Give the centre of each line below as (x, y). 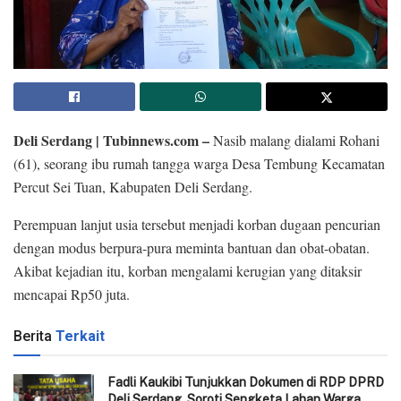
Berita (33, 336)
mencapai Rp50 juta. (72, 294)
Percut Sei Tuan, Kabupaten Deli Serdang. (133, 186)
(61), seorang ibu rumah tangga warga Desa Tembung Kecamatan (199, 163)
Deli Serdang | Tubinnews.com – (111, 140)
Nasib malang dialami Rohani (294, 140)
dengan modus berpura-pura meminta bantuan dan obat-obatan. (192, 247)
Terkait (80, 336)
